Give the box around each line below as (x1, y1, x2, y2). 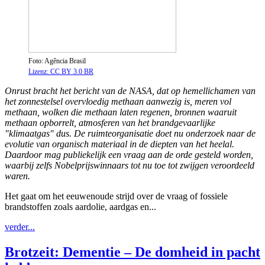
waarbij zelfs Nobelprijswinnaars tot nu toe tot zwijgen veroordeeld (5, 160, 254, 171)
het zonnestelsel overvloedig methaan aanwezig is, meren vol (5, 96, 231, 107)
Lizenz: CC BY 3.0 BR (28, 67, 93, 76)
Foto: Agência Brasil (28, 57, 86, 66)
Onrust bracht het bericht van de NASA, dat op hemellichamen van (5, 86, 256, 96)
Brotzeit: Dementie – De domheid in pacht (5, 244, 260, 260)
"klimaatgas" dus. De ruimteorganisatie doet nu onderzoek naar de (5, 128, 256, 139)
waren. (5, 171, 30, 182)
